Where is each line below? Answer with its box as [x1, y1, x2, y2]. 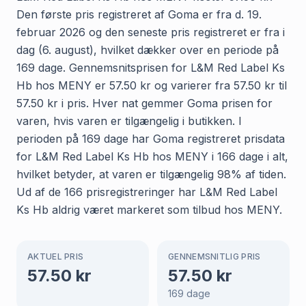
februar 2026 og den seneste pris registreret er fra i [16, 25, 285, 39]
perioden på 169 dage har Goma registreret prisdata [16, 131, 285, 145]
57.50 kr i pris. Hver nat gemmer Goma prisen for [16, 96, 273, 110]
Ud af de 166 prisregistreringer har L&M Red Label [16, 184, 277, 199]
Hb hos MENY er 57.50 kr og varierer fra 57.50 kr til [16, 78, 287, 92]
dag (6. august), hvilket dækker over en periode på [16, 42, 279, 57]
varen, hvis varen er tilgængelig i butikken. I [16, 113, 242, 128]
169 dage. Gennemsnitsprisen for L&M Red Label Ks [16, 60, 285, 74]
